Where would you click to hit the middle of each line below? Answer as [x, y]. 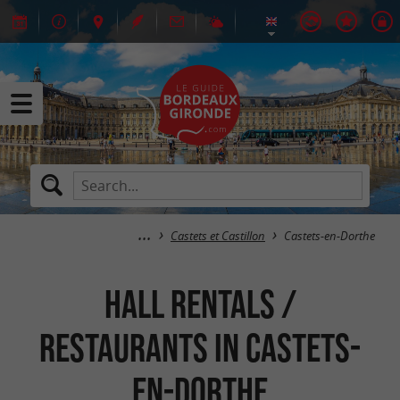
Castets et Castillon [218, 236]
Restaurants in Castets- [200, 347]
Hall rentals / [200, 304]
